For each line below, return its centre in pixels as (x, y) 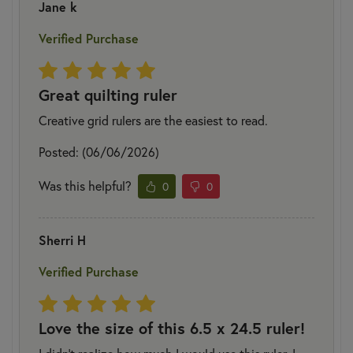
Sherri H (62, 240)
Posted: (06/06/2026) (99, 151)
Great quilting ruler (108, 95)
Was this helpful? (85, 186)
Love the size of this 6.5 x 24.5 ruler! (172, 328)
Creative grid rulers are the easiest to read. (153, 120)
